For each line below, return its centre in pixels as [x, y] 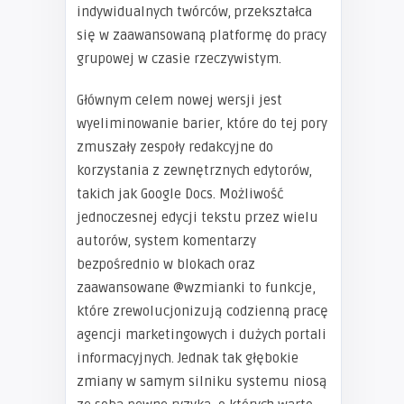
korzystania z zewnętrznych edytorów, [194, 171]
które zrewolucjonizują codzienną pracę [202, 312]
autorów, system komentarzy [166, 241]
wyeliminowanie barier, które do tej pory [202, 124]
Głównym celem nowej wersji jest [179, 101]
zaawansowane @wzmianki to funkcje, [196, 288]
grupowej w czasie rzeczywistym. [179, 59]
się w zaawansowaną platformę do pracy [202, 36]
